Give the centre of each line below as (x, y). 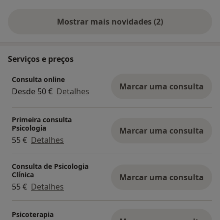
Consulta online (38, 80)
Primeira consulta (42, 119)
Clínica (23, 174)
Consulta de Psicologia (50, 166)
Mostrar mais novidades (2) (158, 21)
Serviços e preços (41, 59)
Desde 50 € (32, 92)
